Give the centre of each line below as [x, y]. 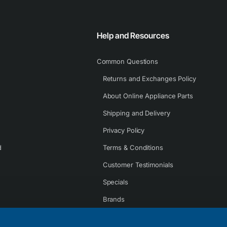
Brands [114, 199]
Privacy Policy [124, 130]
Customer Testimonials [138, 165]
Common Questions [127, 61]
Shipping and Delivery [136, 113]
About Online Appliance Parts [148, 96]
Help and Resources [133, 35]
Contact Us [120, 216]
